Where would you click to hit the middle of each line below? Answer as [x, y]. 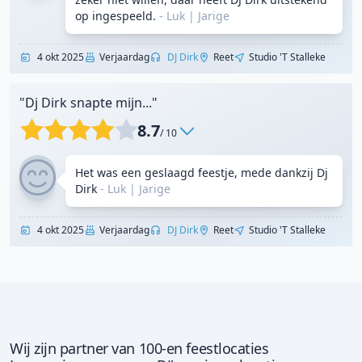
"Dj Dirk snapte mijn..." [88, 103]
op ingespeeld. [116, 16]
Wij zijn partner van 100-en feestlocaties [139, 348]
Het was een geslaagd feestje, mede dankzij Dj [202, 173]
